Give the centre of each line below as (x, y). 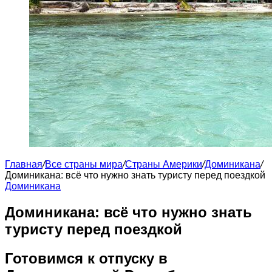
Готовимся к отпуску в (86, 259)
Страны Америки (164, 165)
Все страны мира (84, 165)
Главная (24, 165)
